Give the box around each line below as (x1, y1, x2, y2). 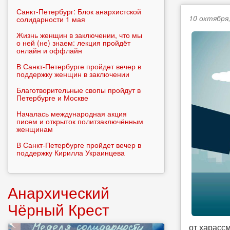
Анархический (8, 181, 109, 203)
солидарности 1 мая (16, 14, 85, 24)
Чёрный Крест (8, 198, 109, 220)
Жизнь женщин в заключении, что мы (16, 30, 142, 40)
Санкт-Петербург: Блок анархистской (16, 6, 141, 16)
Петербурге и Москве (16, 92, 88, 103)
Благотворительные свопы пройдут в (16, 85, 141, 95)
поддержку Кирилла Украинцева (16, 147, 125, 158)
